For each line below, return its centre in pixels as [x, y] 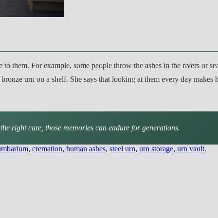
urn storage [156, 148]
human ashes [86, 148]
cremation [47, 148]
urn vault [191, 148]
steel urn [122, 148]
